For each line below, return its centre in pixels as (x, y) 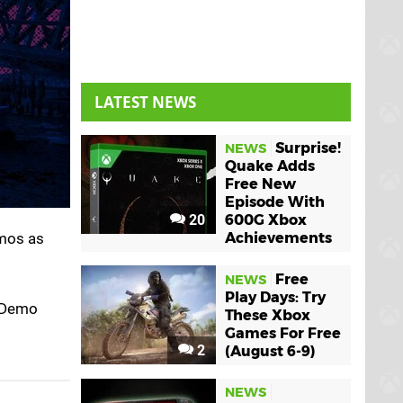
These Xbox (268, 315)
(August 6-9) (270, 351)
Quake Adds (270, 166)
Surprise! (308, 148)
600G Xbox (266, 220)
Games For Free (283, 333)
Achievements (278, 238)
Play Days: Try (275, 297)
